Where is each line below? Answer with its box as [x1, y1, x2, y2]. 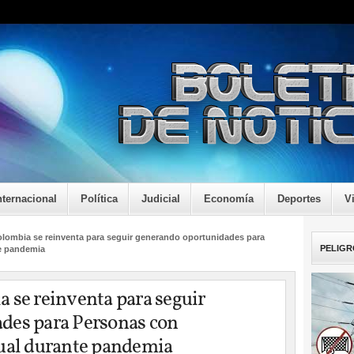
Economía [204, 193, 254, 205]
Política [81, 193, 118, 205]
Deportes [277, 193, 321, 205]
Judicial [141, 193, 180, 205]
